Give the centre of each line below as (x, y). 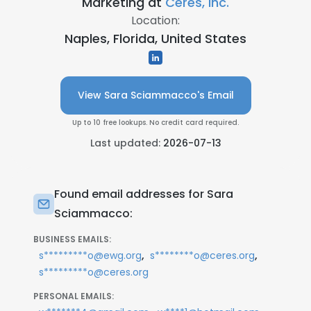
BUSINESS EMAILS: (72, 239)
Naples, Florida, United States (155, 39)
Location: (155, 20)
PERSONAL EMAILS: (74, 296)
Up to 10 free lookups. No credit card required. (155, 123)
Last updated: (126, 143)
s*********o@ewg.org (90, 255)
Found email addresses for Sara (144, 194)
